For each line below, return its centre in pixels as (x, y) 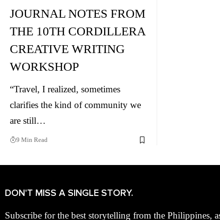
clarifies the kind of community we (75, 105)
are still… (28, 121)
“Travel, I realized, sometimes (65, 89)
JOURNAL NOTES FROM (78, 14)
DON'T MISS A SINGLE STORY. (69, 193)
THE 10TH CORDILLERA (78, 31)
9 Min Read (32, 140)
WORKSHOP (44, 67)
